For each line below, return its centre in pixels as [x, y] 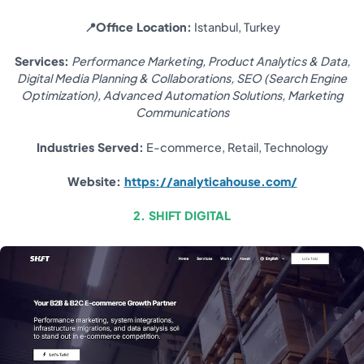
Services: [41, 61]
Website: [95, 182]
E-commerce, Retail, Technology [236, 147]
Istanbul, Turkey [236, 26]
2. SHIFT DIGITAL [182, 216]
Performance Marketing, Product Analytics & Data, [210, 61]
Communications [182, 113]
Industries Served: [90, 147]
